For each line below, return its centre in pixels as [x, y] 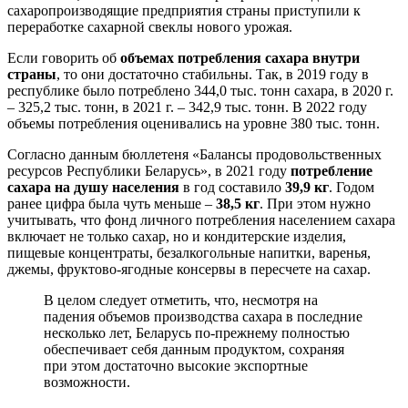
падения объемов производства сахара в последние [203, 316]
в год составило [232, 187]
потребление [331, 170]
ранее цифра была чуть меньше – [112, 203]
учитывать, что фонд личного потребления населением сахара [201, 219]
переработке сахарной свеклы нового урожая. [150, 26]
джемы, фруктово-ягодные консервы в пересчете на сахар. [189, 269]
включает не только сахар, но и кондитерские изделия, [177, 236]
